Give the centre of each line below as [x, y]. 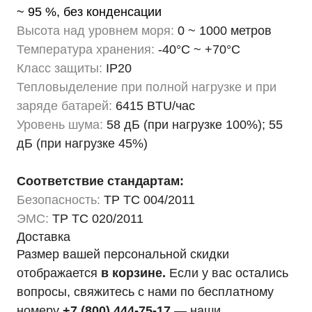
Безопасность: [58, 200]
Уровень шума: [60, 125]
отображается [59, 273]
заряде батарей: [64, 106]
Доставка [44, 237]
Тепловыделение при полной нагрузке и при [147, 87]
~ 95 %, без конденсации [89, 12]
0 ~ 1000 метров [223, 31]
